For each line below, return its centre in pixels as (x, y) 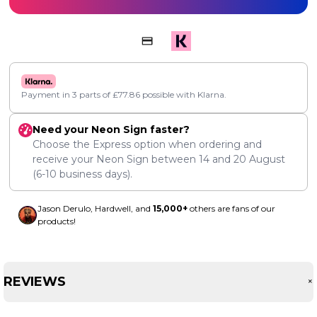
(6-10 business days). (82, 174)
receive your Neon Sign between (116, 159)
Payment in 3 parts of (67, 94)
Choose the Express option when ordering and (147, 144)
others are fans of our (231, 208)
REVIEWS (35, 281)
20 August (259, 159)
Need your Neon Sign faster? (111, 129)
